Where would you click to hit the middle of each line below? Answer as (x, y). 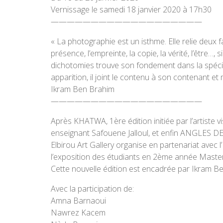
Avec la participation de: (92, 189)
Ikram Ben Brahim (83, 89)
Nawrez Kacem (78, 213)
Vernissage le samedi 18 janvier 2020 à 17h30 (131, 9)
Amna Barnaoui (78, 201)
